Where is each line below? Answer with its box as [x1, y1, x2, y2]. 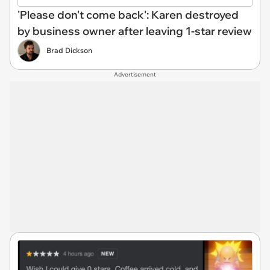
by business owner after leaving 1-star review [17, 24, 252, 39]
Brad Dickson [46, 46, 92, 55]
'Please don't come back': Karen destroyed [17, 8, 239, 22]
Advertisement [114, 71, 156, 79]
